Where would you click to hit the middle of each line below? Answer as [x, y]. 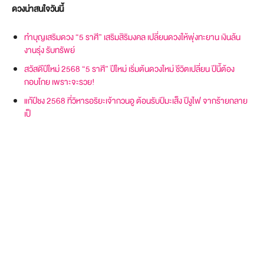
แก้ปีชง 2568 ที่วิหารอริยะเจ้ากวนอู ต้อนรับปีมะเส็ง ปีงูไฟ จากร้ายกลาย [136, 100]
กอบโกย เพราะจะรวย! [60, 82]
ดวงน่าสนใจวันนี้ [38, 9]
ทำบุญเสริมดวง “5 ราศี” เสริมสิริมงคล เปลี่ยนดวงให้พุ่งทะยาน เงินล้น [132, 37]
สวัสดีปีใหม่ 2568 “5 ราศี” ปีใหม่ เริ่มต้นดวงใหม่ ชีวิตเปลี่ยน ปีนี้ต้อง [129, 69]
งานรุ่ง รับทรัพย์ [49, 50]
